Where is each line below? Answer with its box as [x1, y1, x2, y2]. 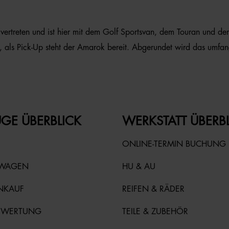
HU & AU [122, 163, 155, 171]
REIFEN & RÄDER [122, 185, 185, 193]
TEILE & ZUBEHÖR [122, 208, 188, 216]
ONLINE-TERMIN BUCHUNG [122, 140, 226, 148]
